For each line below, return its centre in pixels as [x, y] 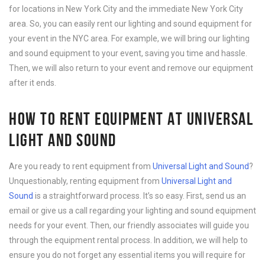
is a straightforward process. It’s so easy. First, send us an [140, 196]
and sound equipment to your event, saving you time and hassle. [128, 53]
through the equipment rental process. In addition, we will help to [128, 240]
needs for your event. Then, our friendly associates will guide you [129, 225]
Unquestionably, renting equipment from [85, 181]
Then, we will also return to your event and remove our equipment [131, 68]
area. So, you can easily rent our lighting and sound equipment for [130, 24]
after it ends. [33, 83]
